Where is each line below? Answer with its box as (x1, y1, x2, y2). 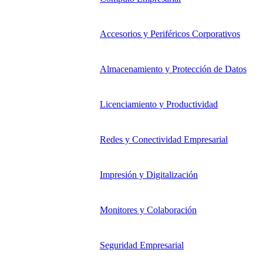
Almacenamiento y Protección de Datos (100, 64, 247, 75)
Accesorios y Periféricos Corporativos (100, 29, 240, 39)
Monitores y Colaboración (100, 205, 197, 215)
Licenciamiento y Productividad (100, 99, 218, 110)
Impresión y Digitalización (100, 170, 198, 180)
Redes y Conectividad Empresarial (100, 134, 228, 145)
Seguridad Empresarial (100, 240, 184, 251)
